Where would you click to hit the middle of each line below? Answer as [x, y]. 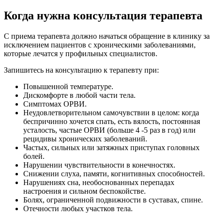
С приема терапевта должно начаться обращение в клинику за [107, 36]
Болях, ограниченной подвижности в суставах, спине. [113, 200]
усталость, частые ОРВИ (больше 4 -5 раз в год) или [109, 130]
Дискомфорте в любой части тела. [79, 95]
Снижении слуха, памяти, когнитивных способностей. [114, 173]
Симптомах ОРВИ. [55, 104]
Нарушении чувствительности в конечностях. [99, 165]
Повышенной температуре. [68, 86]
